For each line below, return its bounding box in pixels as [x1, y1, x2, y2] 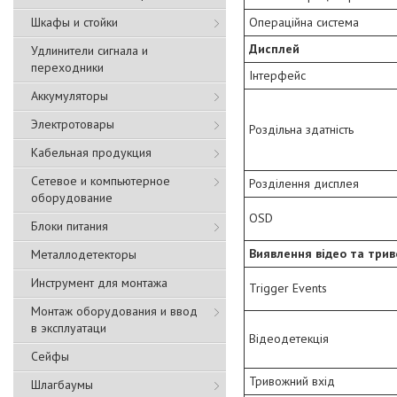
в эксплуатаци [31, 320, 106, 336]
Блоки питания [31, 218, 108, 234]
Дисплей [249, 41, 300, 58]
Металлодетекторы [31, 246, 136, 262]
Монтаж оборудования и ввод [31, 303, 198, 319]
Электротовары [31, 116, 114, 132]
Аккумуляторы [31, 88, 108, 104]
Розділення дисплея [249, 175, 359, 192]
